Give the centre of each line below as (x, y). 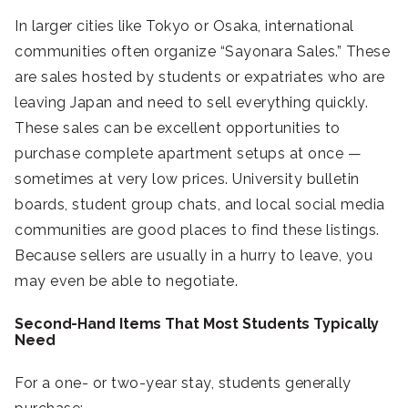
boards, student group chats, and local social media (200, 205)
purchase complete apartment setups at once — (188, 154)
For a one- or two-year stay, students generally (183, 383)
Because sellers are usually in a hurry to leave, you (194, 256)
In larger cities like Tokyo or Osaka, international (184, 26)
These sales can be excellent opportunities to (178, 128)
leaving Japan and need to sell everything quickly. (191, 103)
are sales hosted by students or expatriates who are (200, 77)
